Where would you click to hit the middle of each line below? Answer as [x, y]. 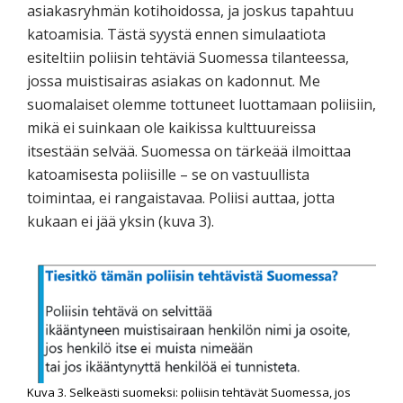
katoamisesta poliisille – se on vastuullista [168, 174]
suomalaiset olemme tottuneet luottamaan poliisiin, [201, 104]
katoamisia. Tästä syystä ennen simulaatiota [176, 34]
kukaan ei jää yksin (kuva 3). [121, 221]
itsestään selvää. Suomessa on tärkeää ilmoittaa [189, 151]
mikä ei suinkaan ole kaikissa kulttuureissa [171, 127]
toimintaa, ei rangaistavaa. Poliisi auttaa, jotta [181, 197]
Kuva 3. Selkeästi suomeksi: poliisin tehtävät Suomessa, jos [189, 393]
